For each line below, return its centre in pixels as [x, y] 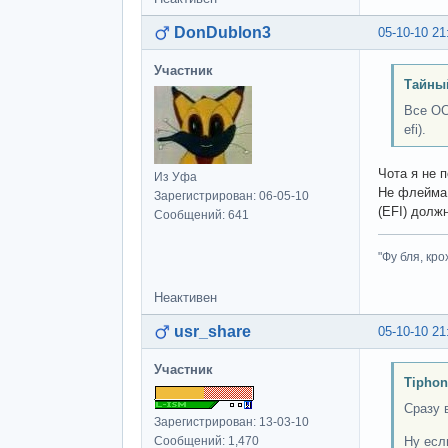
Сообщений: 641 [201, 215]
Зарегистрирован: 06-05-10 [231, 196]
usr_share [212, 331]
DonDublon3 [222, 33]
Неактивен [185, 297]
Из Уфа [175, 177]
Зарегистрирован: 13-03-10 [231, 421]
